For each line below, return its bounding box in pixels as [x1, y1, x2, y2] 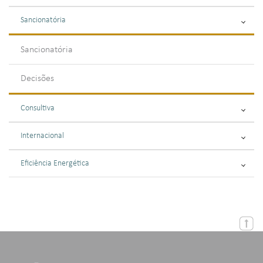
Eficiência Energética [21, 159, 89, 168]
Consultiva [21, 104, 55, 113]
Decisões [21, 74, 54, 83]
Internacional [21, 131, 64, 140]
